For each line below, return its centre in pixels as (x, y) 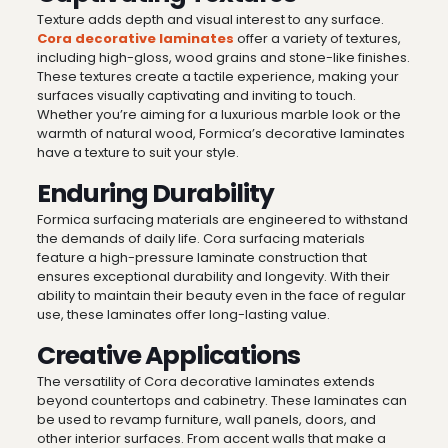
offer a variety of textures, (317, 39)
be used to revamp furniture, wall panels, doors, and (206, 420)
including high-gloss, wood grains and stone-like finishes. (223, 58)
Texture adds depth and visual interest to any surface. (210, 20)
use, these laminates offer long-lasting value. (183, 315)
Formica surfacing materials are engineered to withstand (222, 220)
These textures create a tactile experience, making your (217, 77)
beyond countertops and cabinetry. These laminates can (221, 401)
